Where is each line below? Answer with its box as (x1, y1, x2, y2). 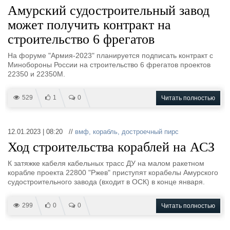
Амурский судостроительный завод (8, 3, 209, 18)
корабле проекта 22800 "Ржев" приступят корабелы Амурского (8, 168, 218, 177)
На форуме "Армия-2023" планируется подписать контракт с (8, 51, 213, 60)
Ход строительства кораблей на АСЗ (8, 140, 215, 155)
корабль (93, 128, 118, 136)
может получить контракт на (8, 17, 171, 32)
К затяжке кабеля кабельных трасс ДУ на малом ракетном (8, 159, 204, 167)
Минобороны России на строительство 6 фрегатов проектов (8, 61, 210, 69)
